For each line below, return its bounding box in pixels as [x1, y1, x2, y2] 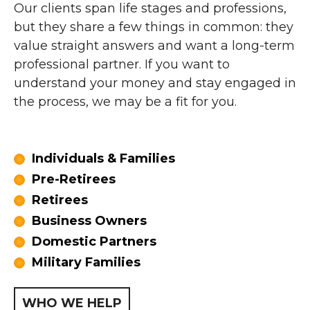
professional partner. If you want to [14, 57, 230, 72]
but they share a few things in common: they [14, 19, 293, 35]
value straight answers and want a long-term [14, 38, 295, 53]
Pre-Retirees [32, 172, 116, 187]
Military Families [32, 255, 140, 270]
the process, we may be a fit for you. [14, 94, 237, 109]
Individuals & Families [32, 151, 175, 166]
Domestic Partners [32, 234, 156, 249]
